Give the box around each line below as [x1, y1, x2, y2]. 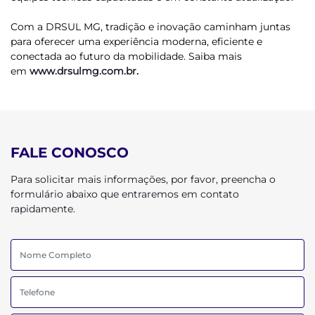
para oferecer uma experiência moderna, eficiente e [11, 35, 262, 48]
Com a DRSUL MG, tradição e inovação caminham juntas [11, 20, 290, 33]
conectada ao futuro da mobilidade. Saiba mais [11, 50, 242, 63]
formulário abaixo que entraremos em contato [11, 188, 239, 200]
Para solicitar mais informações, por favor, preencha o [11, 173, 276, 186]
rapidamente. [11, 202, 75, 215]
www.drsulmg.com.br [30, 65, 136, 77]
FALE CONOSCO [11, 144, 129, 161]
